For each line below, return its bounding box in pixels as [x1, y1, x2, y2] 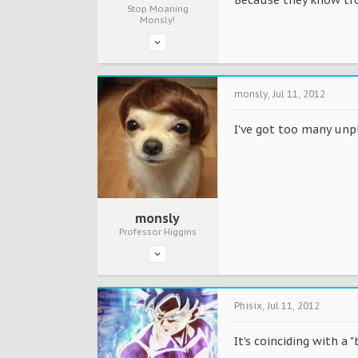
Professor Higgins [118, 225, 197, 237]
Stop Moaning [126, 3, 189, 15]
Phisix [234, 299, 262, 312]
